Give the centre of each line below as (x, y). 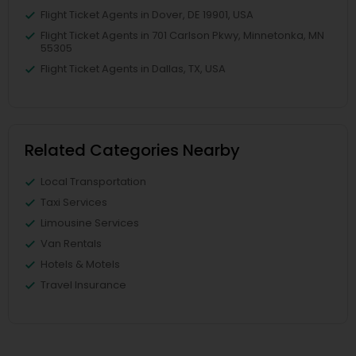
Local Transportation (93, 182)
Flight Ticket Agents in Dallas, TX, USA (133, 69)
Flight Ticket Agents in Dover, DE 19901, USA (147, 15)
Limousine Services (90, 223)
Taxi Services (74, 202)
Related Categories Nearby (132, 150)
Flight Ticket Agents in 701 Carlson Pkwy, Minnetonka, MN (182, 35)
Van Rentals (71, 244)
